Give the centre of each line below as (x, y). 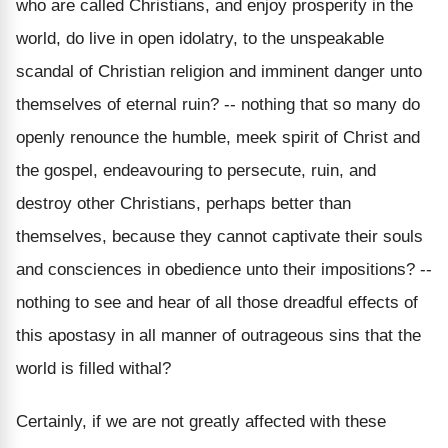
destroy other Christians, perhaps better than (183, 203)
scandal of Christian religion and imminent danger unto (219, 71)
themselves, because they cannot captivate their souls (219, 236)
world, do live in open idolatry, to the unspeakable (200, 38)
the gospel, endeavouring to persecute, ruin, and (196, 170)
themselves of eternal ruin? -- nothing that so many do (218, 104)
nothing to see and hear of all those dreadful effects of (217, 302)
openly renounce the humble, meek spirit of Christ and (218, 137)
